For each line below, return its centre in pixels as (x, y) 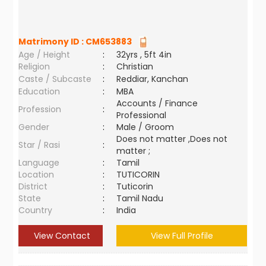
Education (39, 91)
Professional (142, 115)
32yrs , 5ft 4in (144, 55)
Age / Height (45, 55)
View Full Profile (182, 236)
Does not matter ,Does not (172, 139)
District (33, 186)
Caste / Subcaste (55, 79)
